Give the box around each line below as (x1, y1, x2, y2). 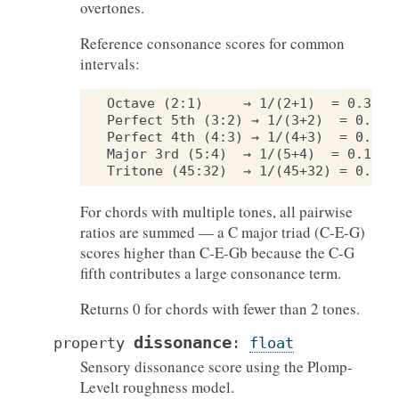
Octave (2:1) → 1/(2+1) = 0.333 (107, 95, 387, 111)
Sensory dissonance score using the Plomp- (80, 356, 353, 377)
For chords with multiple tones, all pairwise (80, 201, 353, 222)
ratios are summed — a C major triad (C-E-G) (80, 222, 365, 242)
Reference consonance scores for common (80, 33, 345, 53)
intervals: (80, 53, 140, 74)
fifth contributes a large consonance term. (80, 263, 341, 283)
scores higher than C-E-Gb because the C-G (80, 242, 354, 263)
